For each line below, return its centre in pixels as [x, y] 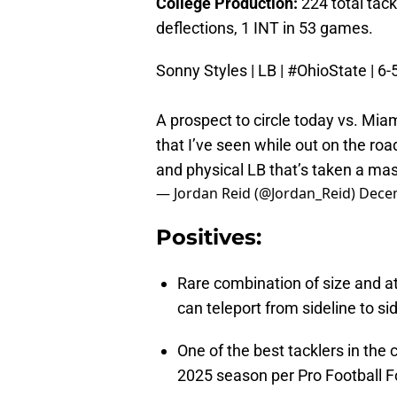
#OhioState [327, 71]
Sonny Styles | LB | [222, 71]
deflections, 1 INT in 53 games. [265, 28]
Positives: [209, 237]
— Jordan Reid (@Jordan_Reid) [257, 194]
